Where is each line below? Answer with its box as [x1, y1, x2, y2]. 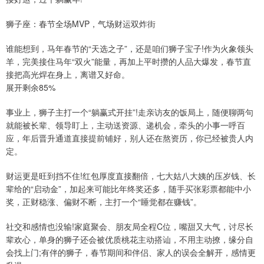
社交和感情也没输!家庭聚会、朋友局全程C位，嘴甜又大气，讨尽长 [6, 220, 253, 232]
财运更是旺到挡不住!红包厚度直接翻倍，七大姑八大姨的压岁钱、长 [6, 169, 256, 181]
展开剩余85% [6, 81, 55, 93]
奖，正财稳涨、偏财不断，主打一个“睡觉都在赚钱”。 [6, 195, 202, 207]
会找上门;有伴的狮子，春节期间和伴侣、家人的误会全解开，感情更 [6, 246, 256, 258]
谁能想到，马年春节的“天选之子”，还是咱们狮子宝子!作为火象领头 [6, 42, 253, 54]
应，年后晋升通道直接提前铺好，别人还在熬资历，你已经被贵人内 [6, 131, 253, 144]
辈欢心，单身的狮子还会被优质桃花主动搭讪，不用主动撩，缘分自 [6, 233, 253, 245]
